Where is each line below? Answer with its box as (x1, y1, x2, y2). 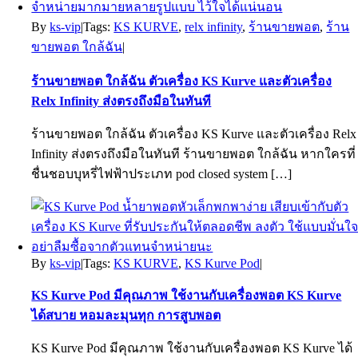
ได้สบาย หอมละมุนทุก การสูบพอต (31, 308, 221, 322)
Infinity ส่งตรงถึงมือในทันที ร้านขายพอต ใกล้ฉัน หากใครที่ (31, 147, 356, 161)
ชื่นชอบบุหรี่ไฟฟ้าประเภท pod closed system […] (31, 167, 292, 181)
